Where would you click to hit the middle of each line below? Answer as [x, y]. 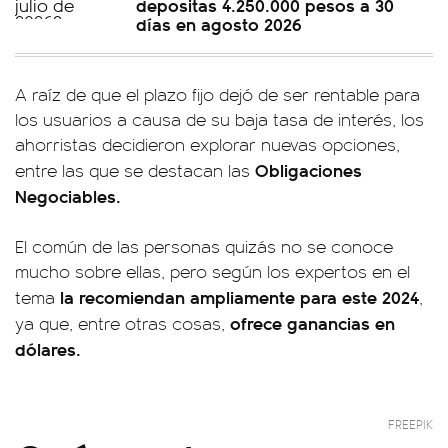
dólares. [48, 348]
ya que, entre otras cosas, [122, 323]
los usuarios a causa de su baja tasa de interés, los [219, 119]
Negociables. [68, 195]
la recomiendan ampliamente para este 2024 [239, 296]
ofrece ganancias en [312, 322]
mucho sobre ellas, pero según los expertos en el [212, 271]
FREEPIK [410, 424]
